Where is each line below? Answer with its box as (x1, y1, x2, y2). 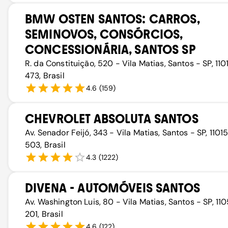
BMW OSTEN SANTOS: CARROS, (25, 12, 199, 26)
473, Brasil (25, 70, 65, 81)
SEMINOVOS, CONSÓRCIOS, (25, 27, 183, 42)
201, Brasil (25, 209, 63, 219)
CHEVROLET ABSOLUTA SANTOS (25, 111, 198, 126)
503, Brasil (25, 139, 66, 150)
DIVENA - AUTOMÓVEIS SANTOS (25, 181, 200, 195)
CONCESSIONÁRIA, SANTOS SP (25, 42, 196, 57)
